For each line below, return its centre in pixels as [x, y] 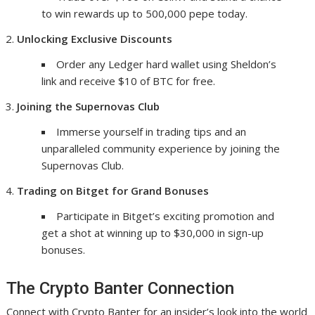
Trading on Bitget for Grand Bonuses [113, 191]
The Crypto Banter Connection [121, 289]
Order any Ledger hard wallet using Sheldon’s [167, 64]
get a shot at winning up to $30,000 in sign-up [153, 233]
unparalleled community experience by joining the [161, 149]
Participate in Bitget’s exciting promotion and [166, 216]
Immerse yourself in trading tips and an [152, 132]
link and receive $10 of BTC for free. [129, 81]
